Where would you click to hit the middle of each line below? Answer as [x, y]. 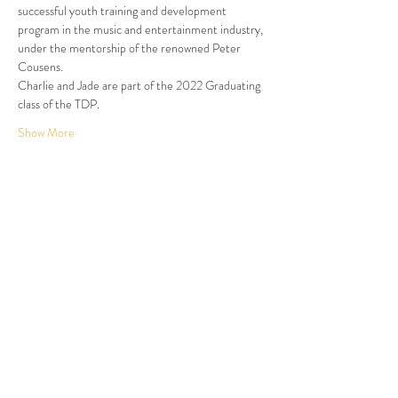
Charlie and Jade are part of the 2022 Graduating [140, 85]
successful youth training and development [123, 11]
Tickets [46, 185]
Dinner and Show [77, 292]
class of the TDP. [59, 104]
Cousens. [40, 67]
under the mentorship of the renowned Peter [131, 48]
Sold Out [50, 239]
